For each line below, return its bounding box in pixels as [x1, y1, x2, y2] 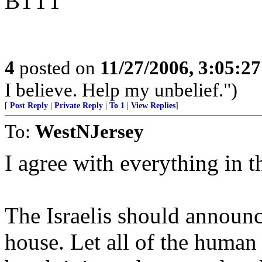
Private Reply [54, 101, 103, 110]
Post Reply [10, 101, 48, 110]
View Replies [131, 101, 175, 110]
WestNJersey [35, 120, 144, 142]
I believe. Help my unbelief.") [5, 79, 237, 101]
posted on [15, 57, 100, 78]
